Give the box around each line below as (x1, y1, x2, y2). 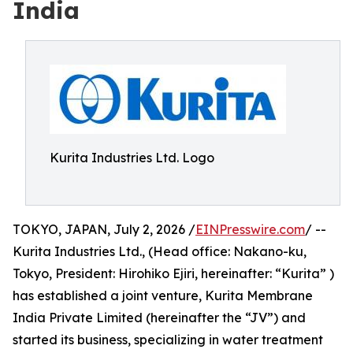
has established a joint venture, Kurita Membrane (13, 288, 313, 303)
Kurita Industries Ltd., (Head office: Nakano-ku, (13, 243, 307, 259)
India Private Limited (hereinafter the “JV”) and (13, 310, 306, 325)
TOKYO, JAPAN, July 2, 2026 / (13, 221, 195, 237)
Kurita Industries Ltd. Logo (50, 150, 214, 165)
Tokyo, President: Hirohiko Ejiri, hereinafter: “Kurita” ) (13, 266, 334, 281)
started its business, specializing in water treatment (13, 332, 323, 347)
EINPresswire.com (195, 221, 305, 237)
